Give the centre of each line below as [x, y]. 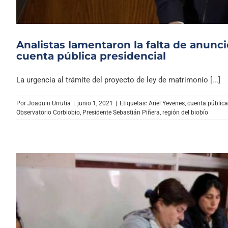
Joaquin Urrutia [49, 103]
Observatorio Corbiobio [48, 112]
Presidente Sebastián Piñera [121, 112]
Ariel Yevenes [167, 103]
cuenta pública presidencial [91, 56]
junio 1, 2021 [95, 103]
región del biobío [185, 112]
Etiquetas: [134, 103]
